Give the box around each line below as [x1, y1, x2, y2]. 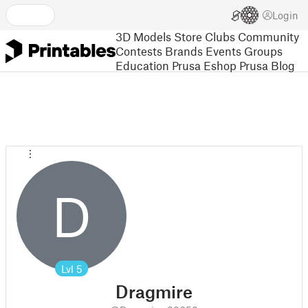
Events [206, 43, 241, 58]
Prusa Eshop [172, 58, 236, 72]
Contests [115, 43, 162, 58]
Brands [165, 43, 203, 58]
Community [238, 29, 299, 43]
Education [115, 58, 169, 72]
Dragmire [115, 281, 192, 302]
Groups [244, 43, 283, 58]
